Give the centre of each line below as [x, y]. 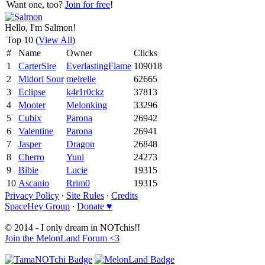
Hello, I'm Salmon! [40, 27]
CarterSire [37, 66]
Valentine [36, 131]
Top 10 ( [22, 40]
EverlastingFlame [99, 66]
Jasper [30, 144]
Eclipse [32, 92]
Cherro [31, 157]
